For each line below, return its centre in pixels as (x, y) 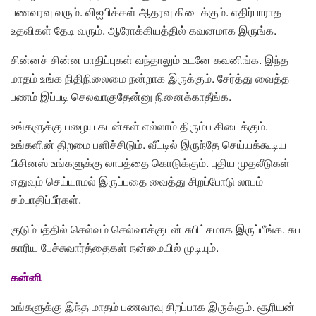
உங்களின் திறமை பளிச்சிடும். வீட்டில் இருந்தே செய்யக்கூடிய (148, 145)
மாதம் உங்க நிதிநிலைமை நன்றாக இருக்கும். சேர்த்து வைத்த (150, 78)
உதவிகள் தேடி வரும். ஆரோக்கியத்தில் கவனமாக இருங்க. (144, 30)
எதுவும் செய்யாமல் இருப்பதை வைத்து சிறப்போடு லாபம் (137, 181)
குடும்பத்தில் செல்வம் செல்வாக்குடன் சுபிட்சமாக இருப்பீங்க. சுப (156, 229)
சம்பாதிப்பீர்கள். (46, 200)
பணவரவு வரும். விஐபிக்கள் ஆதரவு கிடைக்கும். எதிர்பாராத (146, 12)
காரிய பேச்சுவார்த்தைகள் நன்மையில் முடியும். (115, 248)
